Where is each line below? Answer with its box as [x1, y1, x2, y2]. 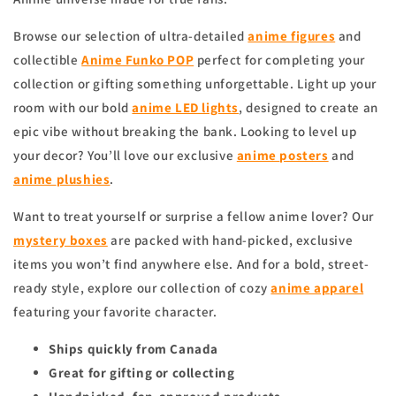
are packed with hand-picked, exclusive [107, 232, 354, 249]
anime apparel [270, 279, 364, 297]
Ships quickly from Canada [49, 340, 218, 358]
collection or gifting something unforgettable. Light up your [13, 75, 377, 93]
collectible [13, 51, 82, 69]
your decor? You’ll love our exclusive [13, 147, 237, 164]
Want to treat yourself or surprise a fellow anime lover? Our [13, 208, 375, 225]
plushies [56, 171, 110, 188]
